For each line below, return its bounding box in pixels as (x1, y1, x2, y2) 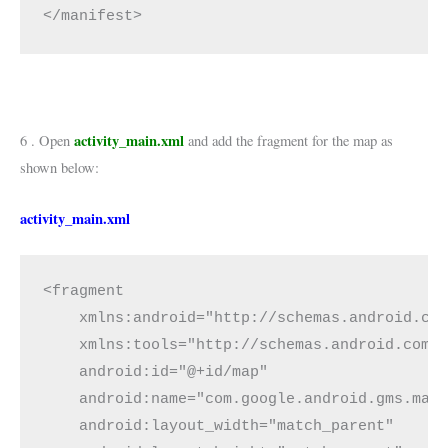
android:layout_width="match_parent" (43, 418, 395, 435)
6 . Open (20, 131, 74, 151)
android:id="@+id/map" (43, 364, 269, 381)
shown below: (20, 158, 99, 178)
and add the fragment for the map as (184, 131, 393, 151)
